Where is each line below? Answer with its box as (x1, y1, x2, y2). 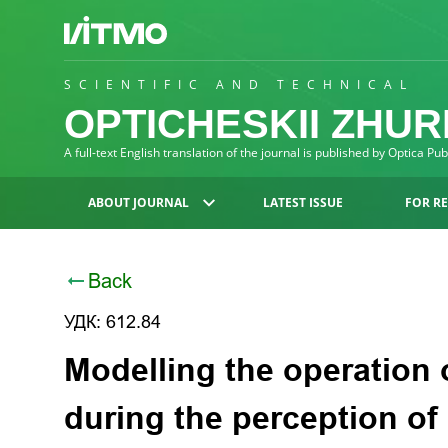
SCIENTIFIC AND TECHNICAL (64, 76, 414, 93)
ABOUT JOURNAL (88, 194, 189, 211)
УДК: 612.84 (64, 312, 161, 332)
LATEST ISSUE (262, 194, 343, 211)
